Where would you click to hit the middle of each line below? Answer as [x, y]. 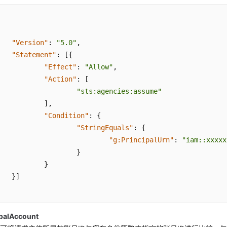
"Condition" [67, 116]
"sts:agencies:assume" [119, 91]
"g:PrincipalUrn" [142, 140]
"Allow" [99, 67]
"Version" [30, 43]
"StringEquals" [105, 128]
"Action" [61, 79]
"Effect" [61, 67]
